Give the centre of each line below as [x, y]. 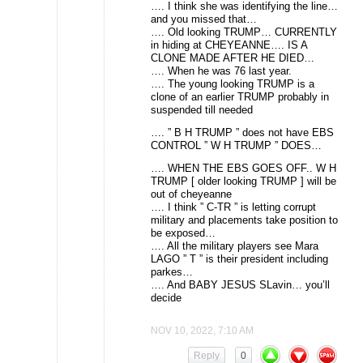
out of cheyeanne [191, 194]
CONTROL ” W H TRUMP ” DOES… [236, 146]
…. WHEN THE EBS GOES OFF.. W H [243, 169]
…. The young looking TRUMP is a [233, 84]
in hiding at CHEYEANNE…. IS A [229, 45]
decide [166, 298]
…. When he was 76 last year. [221, 71]
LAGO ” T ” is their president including [239, 259]
